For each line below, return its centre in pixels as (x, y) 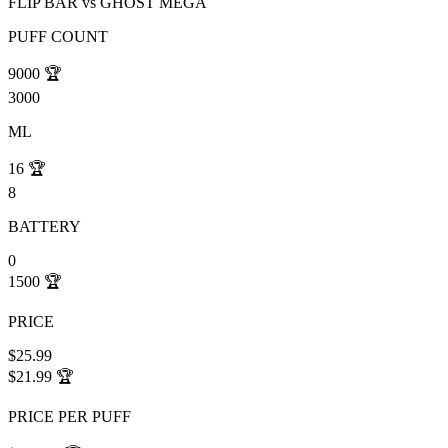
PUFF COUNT (58, 37)
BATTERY (44, 227)
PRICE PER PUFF (69, 417)
